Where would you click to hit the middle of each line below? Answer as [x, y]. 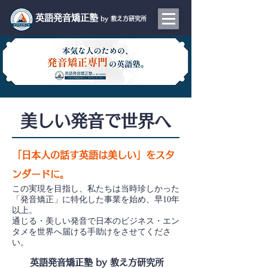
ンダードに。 [41, 174]
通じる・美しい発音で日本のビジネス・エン [96, 221]
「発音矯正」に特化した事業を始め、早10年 [96, 200]
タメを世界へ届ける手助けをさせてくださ [92, 232]
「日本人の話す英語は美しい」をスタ [93, 155]
